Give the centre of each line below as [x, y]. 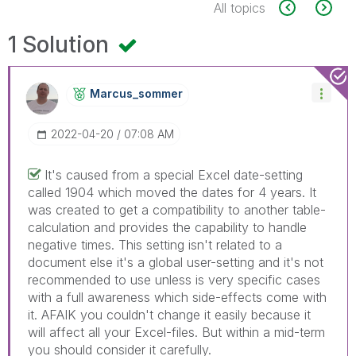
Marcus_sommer [136, 93]
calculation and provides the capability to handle [167, 227]
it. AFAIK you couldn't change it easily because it [169, 314]
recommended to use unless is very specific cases [174, 279]
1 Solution [61, 44]
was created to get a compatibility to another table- [177, 209]
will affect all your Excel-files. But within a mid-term [176, 332]
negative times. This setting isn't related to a [155, 244]
